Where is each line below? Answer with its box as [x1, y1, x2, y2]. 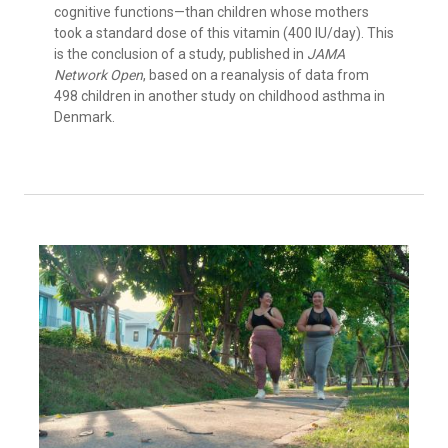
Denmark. [54, 109, 115, 126]
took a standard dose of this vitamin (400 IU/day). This [54, 25, 394, 42]
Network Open [54, 67, 143, 84]
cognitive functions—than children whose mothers [54, 4, 369, 21]
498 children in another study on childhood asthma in [54, 88, 385, 105]
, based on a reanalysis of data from [143, 67, 369, 84]
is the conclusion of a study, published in [54, 46, 307, 63]
